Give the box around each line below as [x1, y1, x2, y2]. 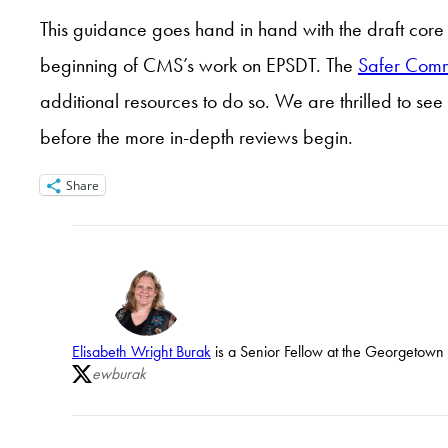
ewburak [92, 364, 146, 384]
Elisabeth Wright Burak [72, 342, 211, 362]
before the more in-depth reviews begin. [40, 125, 353, 150]
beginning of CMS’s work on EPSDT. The [40, 53, 358, 78]
